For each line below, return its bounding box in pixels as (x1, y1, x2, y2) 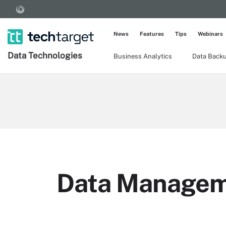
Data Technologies (8, 50, 82, 61)
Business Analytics (114, 52, 172, 60)
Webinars (198, 31, 223, 37)
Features (140, 31, 164, 37)
